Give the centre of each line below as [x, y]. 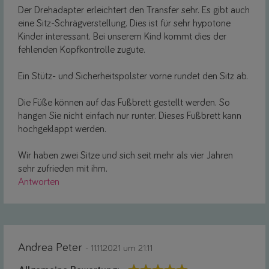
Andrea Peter [50, 247]
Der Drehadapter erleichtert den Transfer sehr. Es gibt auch [134, 10]
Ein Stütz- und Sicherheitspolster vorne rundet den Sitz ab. [133, 76]
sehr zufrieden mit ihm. [63, 169]
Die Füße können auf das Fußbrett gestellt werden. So [124, 103]
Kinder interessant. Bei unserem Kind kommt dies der [122, 37]
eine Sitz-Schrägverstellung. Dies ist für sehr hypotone [124, 23]
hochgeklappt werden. [62, 129]
